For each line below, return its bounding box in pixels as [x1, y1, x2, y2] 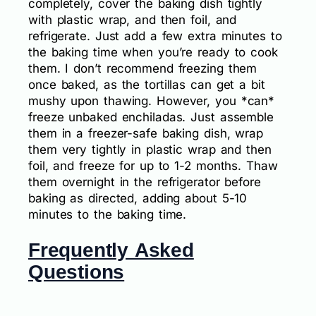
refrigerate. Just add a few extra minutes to [28, 28, 282, 43]
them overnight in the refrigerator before [28, 174, 261, 189]
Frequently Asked [28, 238, 194, 261]
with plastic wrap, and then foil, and [28, 12, 237, 27]
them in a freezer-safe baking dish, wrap [28, 126, 263, 140]
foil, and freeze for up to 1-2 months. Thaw [28, 158, 278, 173]
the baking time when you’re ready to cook [28, 44, 278, 59]
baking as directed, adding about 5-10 [28, 190, 248, 205]
